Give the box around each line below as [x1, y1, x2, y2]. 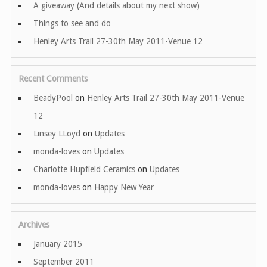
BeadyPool [33, 92, 73, 103]
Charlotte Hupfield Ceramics [33, 164, 135, 174]
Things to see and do [33, 18, 111, 28]
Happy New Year [94, 182, 154, 192]
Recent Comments [18, 73, 88, 83]
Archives [18, 219, 49, 229]
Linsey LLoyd [33, 128, 80, 138]
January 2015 [33, 239, 82, 249]
